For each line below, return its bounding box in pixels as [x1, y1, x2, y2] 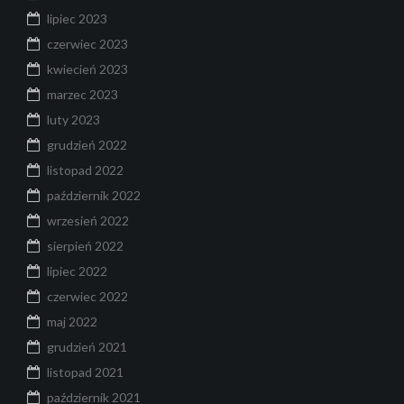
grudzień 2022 [47, 137, 127, 153]
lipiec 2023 [47, 11, 107, 27]
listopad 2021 [47, 364, 124, 381]
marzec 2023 [47, 87, 118, 103]
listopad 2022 [47, 162, 124, 179]
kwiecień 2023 [47, 61, 128, 78]
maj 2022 [47, 314, 97, 330]
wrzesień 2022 [47, 213, 129, 229]
